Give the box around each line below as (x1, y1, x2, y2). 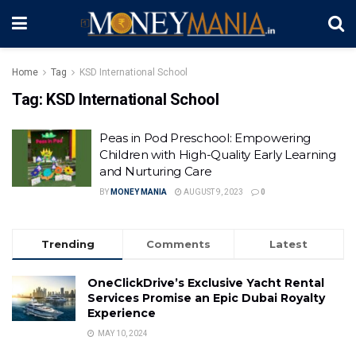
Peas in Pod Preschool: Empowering (99, 130, 311, 145)
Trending (41, 238, 95, 250)
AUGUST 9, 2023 (182, 188, 243, 196)
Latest (269, 238, 308, 250)
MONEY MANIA (110, 188, 167, 196)
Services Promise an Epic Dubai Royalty (87, 291, 325, 305)
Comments (145, 238, 211, 250)
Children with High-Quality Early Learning (99, 147, 336, 162)
